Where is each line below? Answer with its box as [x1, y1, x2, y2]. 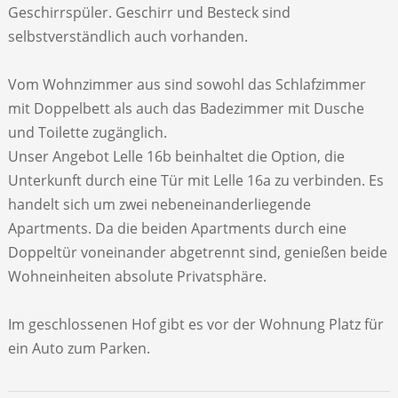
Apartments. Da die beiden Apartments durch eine [7, 219, 346, 239]
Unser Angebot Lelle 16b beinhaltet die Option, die [7, 147, 345, 167]
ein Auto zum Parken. [7, 338, 150, 359]
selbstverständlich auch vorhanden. [7, 27, 248, 47]
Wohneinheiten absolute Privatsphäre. [7, 267, 267, 287]
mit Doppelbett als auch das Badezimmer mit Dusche [7, 99, 364, 119]
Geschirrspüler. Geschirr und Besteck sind [7, 3, 291, 23]
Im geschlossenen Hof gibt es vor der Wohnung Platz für [7, 314, 384, 335]
